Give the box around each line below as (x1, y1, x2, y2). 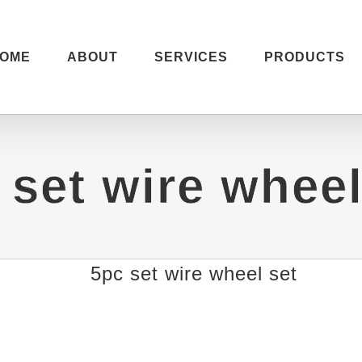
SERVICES (154, 49, 228, 64)
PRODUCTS (263, 49, 345, 64)
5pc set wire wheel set (90, 263, 297, 284)
